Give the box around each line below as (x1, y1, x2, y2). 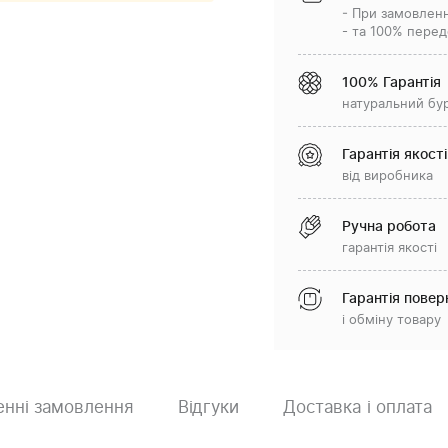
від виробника (342, 170, 433, 183)
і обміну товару (342, 314, 441, 327)
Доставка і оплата (282, 399, 434, 416)
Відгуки (177, 399, 239, 416)
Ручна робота (342, 220, 436, 234)
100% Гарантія (342, 76, 441, 90)
